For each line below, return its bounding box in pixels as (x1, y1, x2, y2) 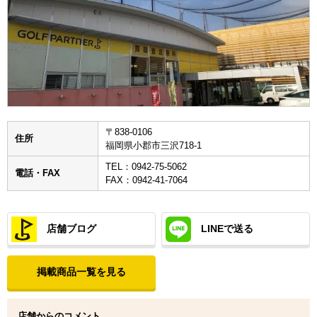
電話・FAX (15, 167, 60, 178)
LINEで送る (201, 222, 254, 234)
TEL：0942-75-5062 (105, 161, 187, 172)
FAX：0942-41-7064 (105, 174, 188, 185)
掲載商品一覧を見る (36, 265, 126, 277)
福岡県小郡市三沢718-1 (105, 139, 202, 151)
